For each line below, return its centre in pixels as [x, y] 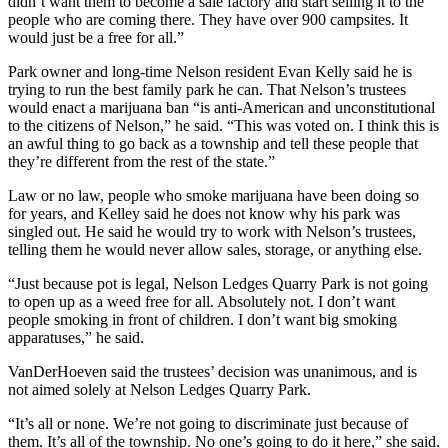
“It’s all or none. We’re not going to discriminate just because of [208, 424]
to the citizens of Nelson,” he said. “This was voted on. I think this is [223, 126]
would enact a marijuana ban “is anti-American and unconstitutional [221, 108]
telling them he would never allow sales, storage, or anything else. [215, 250]
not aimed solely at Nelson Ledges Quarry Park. [159, 390]
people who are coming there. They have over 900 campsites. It [208, 20]
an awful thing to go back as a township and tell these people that [213, 144]
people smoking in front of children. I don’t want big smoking [202, 320]
